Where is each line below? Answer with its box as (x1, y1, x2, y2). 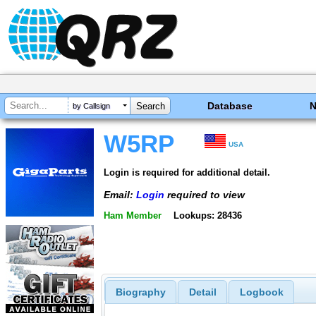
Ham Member (104, 210, 162, 221)
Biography (115, 286, 166, 298)
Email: (104, 188, 136, 200)
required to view (164, 188, 245, 200)
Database (207, 100, 253, 111)
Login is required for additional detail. (104, 166, 270, 178)
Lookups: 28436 (173, 210, 242, 221)
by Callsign (73, 102, 110, 111)
